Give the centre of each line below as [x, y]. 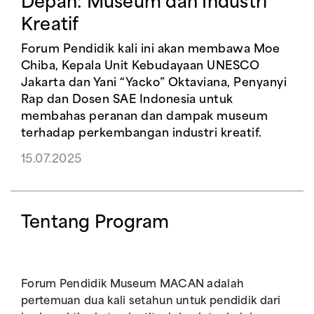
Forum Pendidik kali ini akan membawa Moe [151, 50]
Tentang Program [95, 224]
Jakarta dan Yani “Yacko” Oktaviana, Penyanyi [154, 83]
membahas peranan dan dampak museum [145, 117]
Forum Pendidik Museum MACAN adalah [133, 285]
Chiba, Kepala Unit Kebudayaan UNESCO [141, 67]
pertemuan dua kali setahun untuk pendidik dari [151, 302]
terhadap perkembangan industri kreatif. [142, 134]
